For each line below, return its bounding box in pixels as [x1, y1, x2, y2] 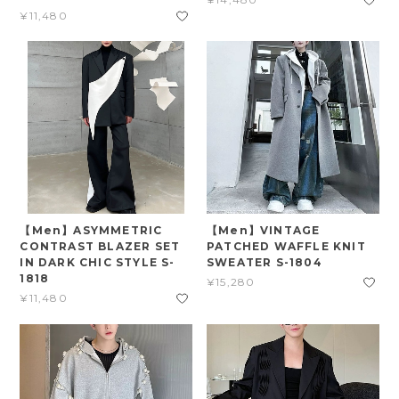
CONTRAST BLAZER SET [20, 239, 181, 253]
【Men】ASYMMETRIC [20, 223, 163, 237]
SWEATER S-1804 [207, 255, 322, 269]
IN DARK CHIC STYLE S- [20, 255, 175, 269]
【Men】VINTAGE [207, 223, 321, 237]
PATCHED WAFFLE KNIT [207, 239, 366, 253]
